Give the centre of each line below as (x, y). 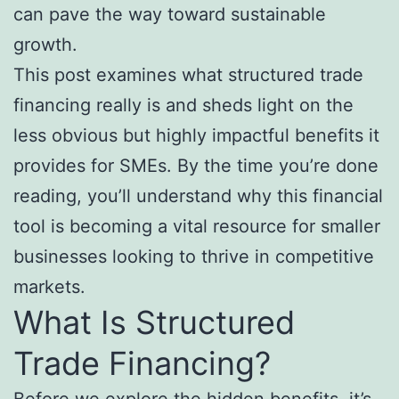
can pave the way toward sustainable (170, 15)
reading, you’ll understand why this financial (198, 196)
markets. (49, 287)
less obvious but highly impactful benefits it (196, 136)
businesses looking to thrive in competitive (194, 257)
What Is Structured (154, 323)
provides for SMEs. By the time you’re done (196, 166)
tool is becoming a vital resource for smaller (197, 227)
